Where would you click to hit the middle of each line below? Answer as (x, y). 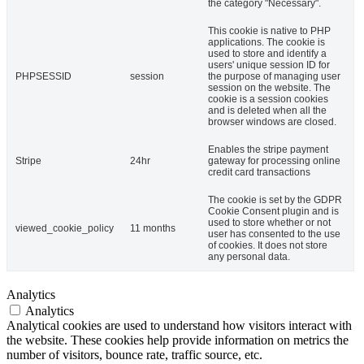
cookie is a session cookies (268, 100)
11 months (153, 229)
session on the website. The (269, 88)
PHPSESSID (43, 77)
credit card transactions (259, 173)
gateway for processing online (274, 161)
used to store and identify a (267, 54)
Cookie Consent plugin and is (273, 212)
